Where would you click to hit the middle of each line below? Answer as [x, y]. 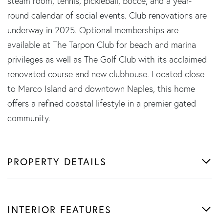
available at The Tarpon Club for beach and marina [102, 44]
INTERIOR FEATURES [59, 209]
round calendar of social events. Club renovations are [107, 15]
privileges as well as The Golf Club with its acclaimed [107, 59]
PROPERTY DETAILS [57, 161]
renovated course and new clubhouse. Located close [106, 74]
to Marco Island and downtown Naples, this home [101, 88]
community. [29, 118]
